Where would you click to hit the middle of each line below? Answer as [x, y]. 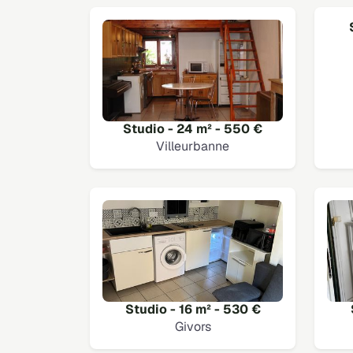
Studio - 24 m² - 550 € [193, 129]
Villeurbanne [193, 146]
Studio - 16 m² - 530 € [193, 310]
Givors [193, 327]
